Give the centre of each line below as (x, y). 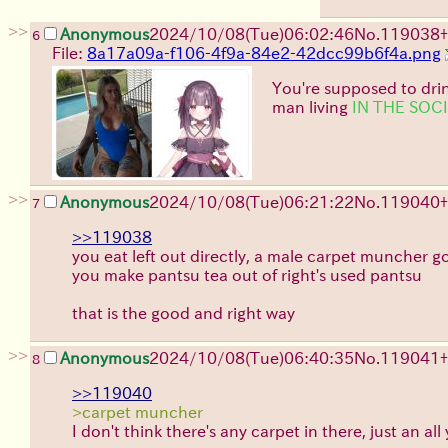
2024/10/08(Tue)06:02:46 (251, 33)
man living (312, 106)
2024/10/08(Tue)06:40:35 (251, 357)
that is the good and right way (183, 312)
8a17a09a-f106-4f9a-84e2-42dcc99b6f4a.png (264, 52)
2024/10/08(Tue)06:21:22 (251, 201)
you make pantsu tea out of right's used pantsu (247, 274)
